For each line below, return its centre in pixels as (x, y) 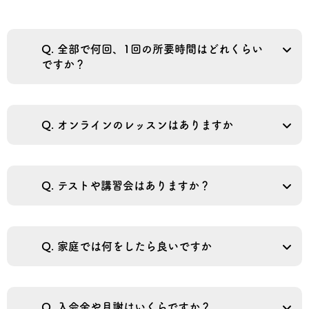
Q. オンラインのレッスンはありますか (137, 125)
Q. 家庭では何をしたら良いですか (127, 246)
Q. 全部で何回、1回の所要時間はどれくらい (152, 49)
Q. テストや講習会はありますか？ (126, 186)
